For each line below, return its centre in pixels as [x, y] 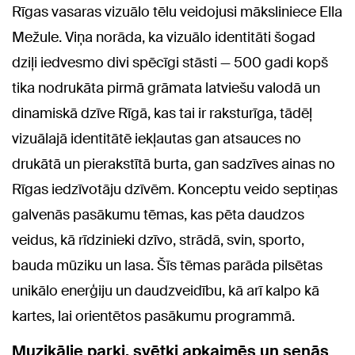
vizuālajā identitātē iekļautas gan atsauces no [157, 139]
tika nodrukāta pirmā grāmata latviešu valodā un [166, 88]
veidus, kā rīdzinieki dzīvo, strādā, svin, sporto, [158, 240]
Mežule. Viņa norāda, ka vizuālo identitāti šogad [164, 38]
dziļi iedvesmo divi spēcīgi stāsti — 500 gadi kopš [170, 63]
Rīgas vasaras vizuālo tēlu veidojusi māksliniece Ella [177, 12]
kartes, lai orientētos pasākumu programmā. [153, 317]
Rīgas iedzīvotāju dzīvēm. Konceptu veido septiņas [175, 190]
